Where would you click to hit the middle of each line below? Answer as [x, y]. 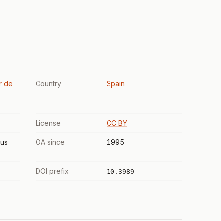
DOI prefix [52, 171]
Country [48, 84]
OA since [50, 142]
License [48, 123]
